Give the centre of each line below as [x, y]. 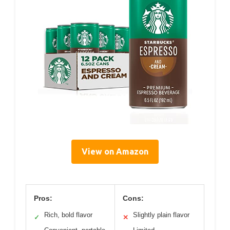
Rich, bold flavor [68, 215]
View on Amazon [115, 151]
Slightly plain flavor [161, 215]
